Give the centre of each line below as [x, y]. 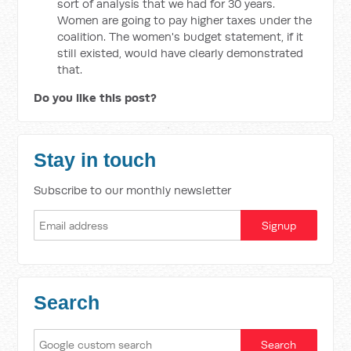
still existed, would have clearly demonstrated [181, 53]
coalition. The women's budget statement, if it [181, 36]
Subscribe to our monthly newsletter [133, 190]
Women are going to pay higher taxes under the [185, 20]
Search [67, 303]
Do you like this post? [96, 98]
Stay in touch [95, 160]
